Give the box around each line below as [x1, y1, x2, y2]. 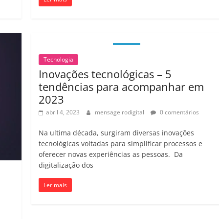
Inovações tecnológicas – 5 [39, 66, 172, 82]
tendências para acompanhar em [39, 79, 204, 94]
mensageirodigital [95, 108, 146, 117]
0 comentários [158, 108, 199, 117]
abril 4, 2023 [46, 108, 80, 117]
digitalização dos [39, 160, 94, 170]
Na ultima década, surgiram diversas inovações [39, 128, 195, 138]
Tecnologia [44, 55, 74, 64]
